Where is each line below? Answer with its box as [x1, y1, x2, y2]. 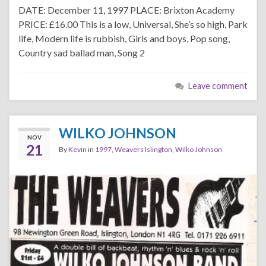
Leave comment [188, 81, 248, 91]
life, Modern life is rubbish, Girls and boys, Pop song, [18, 33, 230, 44]
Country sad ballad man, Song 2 [18, 47, 145, 58]
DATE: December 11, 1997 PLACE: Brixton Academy [18, 4, 235, 15]
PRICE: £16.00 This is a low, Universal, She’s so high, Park [18, 18, 248, 30]
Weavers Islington [115, 145, 172, 154]
